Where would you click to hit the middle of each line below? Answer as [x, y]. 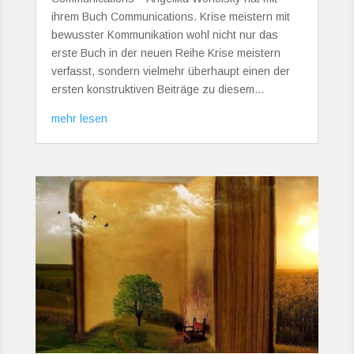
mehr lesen [79, 118]
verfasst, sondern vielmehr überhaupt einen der [170, 71]
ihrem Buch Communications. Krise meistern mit [170, 16]
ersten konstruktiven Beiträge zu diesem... [157, 89]
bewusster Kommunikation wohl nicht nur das [164, 34]
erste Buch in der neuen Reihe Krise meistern [166, 53]
